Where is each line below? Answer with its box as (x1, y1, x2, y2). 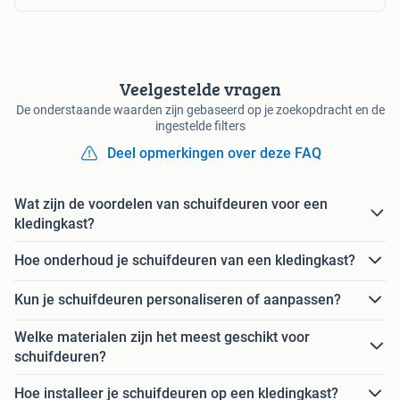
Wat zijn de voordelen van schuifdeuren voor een (14, 195, 328, 212)
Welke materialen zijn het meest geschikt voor (14, 328, 310, 346)
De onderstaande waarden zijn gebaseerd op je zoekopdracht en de (15, 102, 385, 117)
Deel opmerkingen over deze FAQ (107, 144, 321, 162)
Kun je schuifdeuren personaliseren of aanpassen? (14, 291, 341, 309)
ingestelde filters (154, 118, 246, 133)
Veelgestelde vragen (119, 75, 281, 102)
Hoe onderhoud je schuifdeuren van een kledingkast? (14, 252, 355, 270)
